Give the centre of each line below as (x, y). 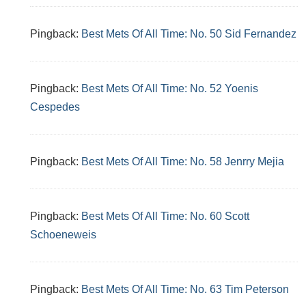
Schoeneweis (63, 235)
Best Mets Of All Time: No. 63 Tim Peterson (185, 289)
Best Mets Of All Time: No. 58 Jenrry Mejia (183, 162)
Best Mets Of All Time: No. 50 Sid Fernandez (189, 34)
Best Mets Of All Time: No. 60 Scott (165, 216)
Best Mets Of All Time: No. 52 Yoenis (170, 88)
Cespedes (55, 107)
